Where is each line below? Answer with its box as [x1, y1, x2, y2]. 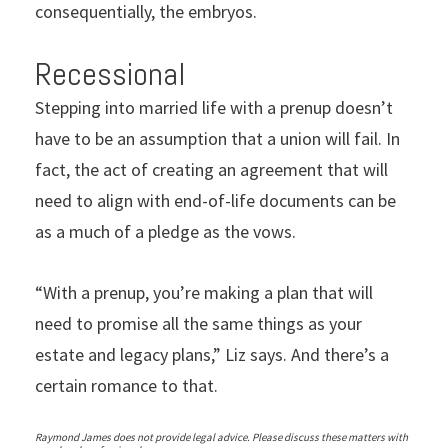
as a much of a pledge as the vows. [35, 219, 296, 243]
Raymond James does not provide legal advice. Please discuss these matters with [35, 429, 408, 444]
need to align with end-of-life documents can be [35, 188, 396, 212]
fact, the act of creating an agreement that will [35, 157, 388, 181]
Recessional [35, 53, 185, 94]
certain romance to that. [35, 373, 218, 397]
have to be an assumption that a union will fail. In [35, 126, 400, 150]
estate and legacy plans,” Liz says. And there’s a [35, 342, 389, 366]
